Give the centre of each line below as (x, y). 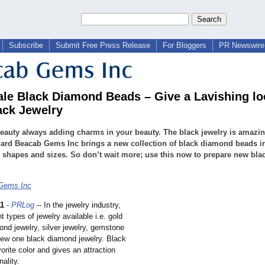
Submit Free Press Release (103, 45)
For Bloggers (185, 45)
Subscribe (26, 45)
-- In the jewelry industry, (77, 205)
